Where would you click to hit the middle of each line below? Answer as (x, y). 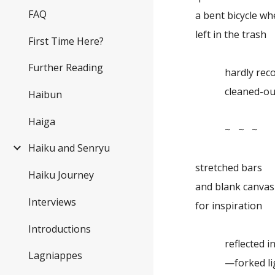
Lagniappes (55, 256)
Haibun (45, 94)
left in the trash (231, 34)
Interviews (52, 202)
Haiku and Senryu (69, 148)
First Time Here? (66, 41)
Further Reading (66, 68)
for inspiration (229, 206)
